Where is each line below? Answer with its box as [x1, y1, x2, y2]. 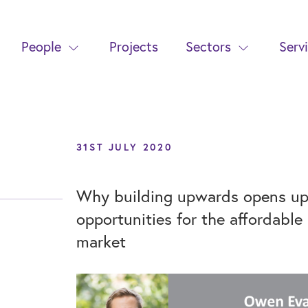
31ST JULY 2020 [76, 141, 173, 153]
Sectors [186, 37, 232, 56]
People [21, 37, 62, 56]
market [76, 230, 126, 252]
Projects [109, 37, 159, 56]
